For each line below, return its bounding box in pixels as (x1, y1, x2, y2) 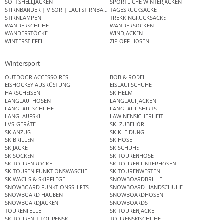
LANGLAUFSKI (5, 112, 40, 120)
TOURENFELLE (5, 206, 41, 214)
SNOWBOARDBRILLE (110, 175, 162, 183)
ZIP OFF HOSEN (110, 37, 149, 45)
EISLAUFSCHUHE (110, 81, 152, 88)
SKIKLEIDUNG (110, 128, 144, 136)
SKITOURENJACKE (110, 206, 154, 214)
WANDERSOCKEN (110, 22, 154, 29)
